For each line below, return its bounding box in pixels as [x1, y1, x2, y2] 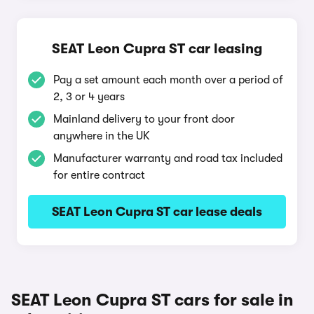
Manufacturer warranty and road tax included [53, 152, 282, 165]
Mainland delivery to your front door [53, 113, 235, 125]
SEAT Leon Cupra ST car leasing [52, 41, 262, 57]
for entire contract [53, 169, 145, 182]
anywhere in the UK [53, 130, 150, 142]
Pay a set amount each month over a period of [53, 74, 283, 86]
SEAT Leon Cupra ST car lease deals [52, 205, 262, 219]
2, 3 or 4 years [53, 90, 125, 103]
